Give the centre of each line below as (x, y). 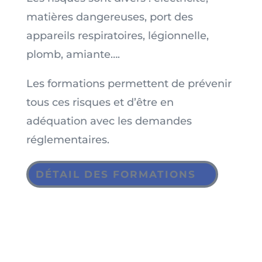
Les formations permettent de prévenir (129, 83)
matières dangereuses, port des (109, 17)
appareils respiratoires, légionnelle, (117, 35)
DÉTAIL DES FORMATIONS (116, 174)
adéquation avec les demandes (109, 121)
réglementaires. (68, 139)
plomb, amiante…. (73, 54)
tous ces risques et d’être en (100, 102)
